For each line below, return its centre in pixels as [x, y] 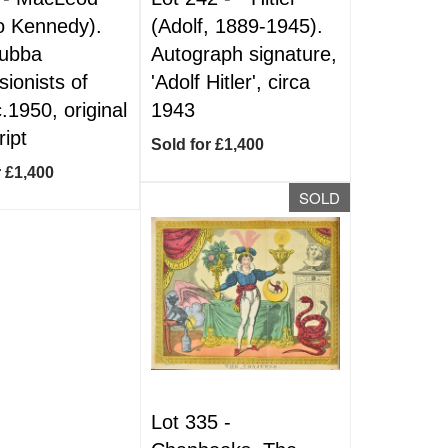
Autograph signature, [244, 54]
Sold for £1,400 [208, 144]
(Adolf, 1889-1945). [237, 26]
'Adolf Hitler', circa [231, 82]
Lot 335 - [191, 422]
